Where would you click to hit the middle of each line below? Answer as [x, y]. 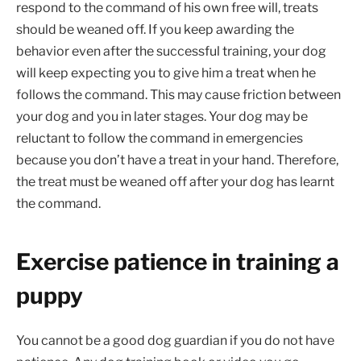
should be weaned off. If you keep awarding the [155, 30]
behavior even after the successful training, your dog [171, 52]
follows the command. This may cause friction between [178, 95]
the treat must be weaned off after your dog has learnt [175, 182]
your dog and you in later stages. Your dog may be [162, 117]
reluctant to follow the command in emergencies [160, 139]
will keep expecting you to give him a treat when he [166, 73]
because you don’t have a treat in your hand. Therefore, [177, 160]
